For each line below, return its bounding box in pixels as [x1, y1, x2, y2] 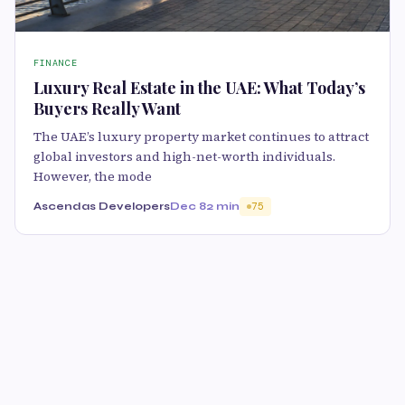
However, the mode [33, 167, 152, 186]
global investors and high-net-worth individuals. [33, 147, 335, 166]
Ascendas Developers [33, 200, 170, 213]
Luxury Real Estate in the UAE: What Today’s [33, 77, 365, 99]
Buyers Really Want [33, 98, 181, 120]
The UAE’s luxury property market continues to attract [33, 127, 369, 146]
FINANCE [33, 57, 78, 70]
